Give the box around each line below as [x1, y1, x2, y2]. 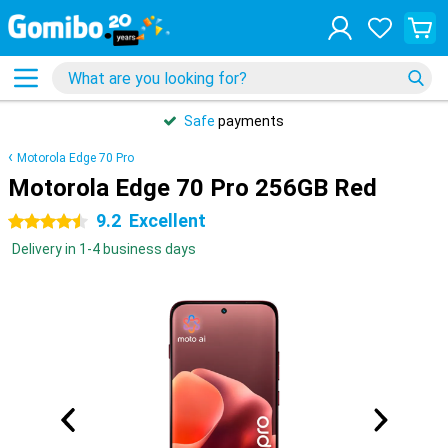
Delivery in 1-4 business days [12, 241, 196, 257]
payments [215, 113, 284, 129]
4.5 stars [8, 214, 65, 230]
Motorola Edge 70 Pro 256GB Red [8, 174, 377, 202]
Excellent [129, 210, 206, 231]
